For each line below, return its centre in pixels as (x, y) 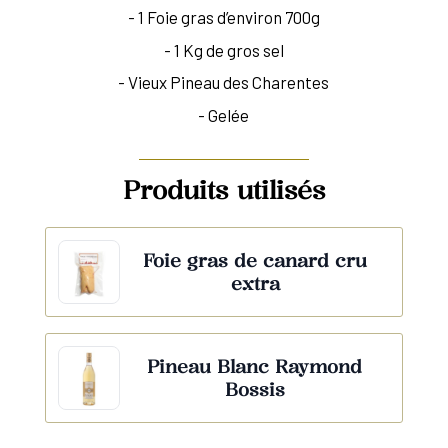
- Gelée (224, 114)
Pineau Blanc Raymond (255, 365)
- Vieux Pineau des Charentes (224, 82)
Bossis (254, 388)
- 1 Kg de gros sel (223, 49)
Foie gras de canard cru (255, 259)
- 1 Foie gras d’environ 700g (223, 17)
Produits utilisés (223, 189)
